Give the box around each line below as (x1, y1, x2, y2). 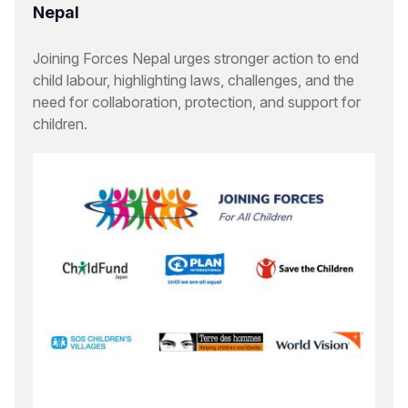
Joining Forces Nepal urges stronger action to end (33, 49, 359, 67)
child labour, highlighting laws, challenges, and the (33, 71, 354, 89)
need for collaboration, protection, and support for (33, 93, 361, 111)
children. (33, 115, 87, 133)
